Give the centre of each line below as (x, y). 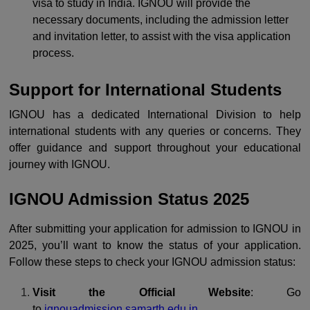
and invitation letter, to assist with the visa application (162, 36)
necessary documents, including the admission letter (161, 19)
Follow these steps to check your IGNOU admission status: (152, 262)
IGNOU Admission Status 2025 (129, 199)
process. (54, 53)
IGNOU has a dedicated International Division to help (155, 114)
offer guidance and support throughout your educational (155, 147)
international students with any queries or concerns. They (155, 131)
